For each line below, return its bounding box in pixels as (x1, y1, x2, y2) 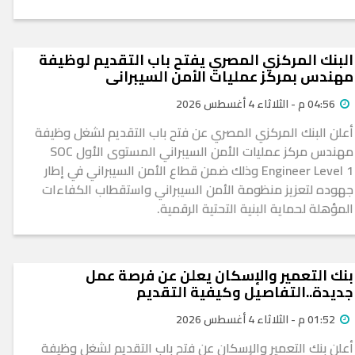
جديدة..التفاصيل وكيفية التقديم (133, 279, 353, 306)
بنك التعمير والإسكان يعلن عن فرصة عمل (86, 262, 353, 289)
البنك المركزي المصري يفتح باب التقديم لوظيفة (39, 47, 353, 74)
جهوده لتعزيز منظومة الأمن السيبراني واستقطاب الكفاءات (42, 177, 353, 202)
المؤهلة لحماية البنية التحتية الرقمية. (157, 197, 353, 221)
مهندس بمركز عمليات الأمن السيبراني (105, 63, 353, 90)
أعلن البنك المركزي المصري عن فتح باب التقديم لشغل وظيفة (35, 120, 353, 145)
